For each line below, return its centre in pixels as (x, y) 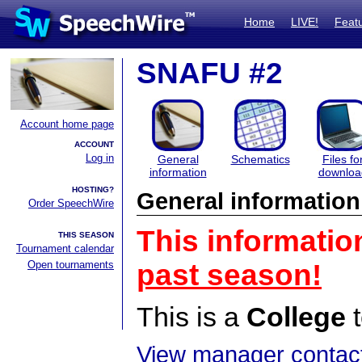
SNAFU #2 (210, 73)
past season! (229, 275)
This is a (192, 317)
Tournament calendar (65, 248)
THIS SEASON (86, 235)
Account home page (67, 124)
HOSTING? (93, 189)
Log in (100, 158)
